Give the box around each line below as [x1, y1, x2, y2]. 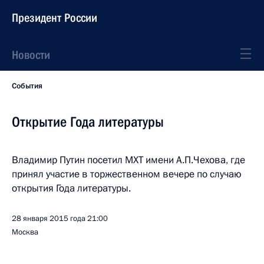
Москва [12, 227, 38, 237]
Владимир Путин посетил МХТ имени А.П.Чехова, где [12, 153, 245, 167]
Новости [12, 48, 50, 62]
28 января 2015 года [12, 213, 85, 224]
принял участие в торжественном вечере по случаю [12, 167, 242, 181]
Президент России [12, 11, 97, 25]
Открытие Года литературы [12, 114, 164, 130]
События [12, 81, 42, 91]
